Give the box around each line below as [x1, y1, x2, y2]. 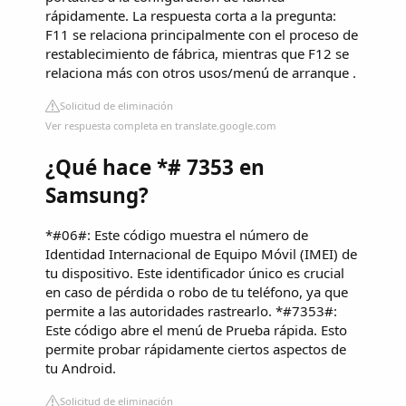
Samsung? [45, 180, 149, 209]
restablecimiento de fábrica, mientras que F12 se [45, 44, 349, 63]
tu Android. [45, 359, 116, 378]
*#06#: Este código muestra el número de [45, 226, 308, 245]
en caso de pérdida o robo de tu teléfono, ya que [45, 283, 348, 302]
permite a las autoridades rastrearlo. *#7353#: [45, 302, 337, 321]
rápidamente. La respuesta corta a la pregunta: [45, 6, 336, 25]
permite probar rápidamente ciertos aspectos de [45, 340, 346, 359]
